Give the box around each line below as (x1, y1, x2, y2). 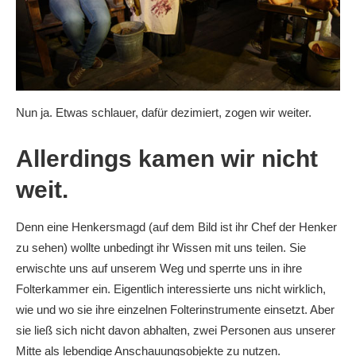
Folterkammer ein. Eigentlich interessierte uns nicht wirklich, (16, 281, 326, 296)
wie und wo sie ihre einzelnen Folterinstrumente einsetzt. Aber (16, 302, 335, 316)
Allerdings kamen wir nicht (16, 145, 318, 172)
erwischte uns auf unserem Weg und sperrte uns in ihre (16, 261, 302, 275)
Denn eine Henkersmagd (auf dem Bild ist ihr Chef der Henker (16, 219, 337, 234)
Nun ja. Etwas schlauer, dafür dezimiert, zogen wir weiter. (16, 105, 311, 119)
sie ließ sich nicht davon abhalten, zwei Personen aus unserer (16, 323, 335, 337)
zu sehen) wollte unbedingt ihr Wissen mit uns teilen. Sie (16, 240, 306, 254)
